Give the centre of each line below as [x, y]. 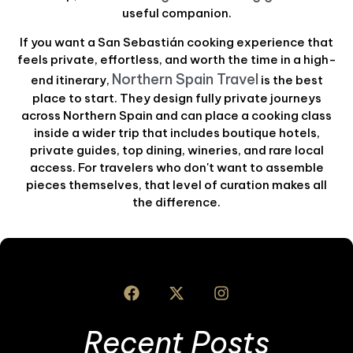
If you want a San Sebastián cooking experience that [176, 42]
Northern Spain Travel [185, 79]
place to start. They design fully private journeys [176, 98]
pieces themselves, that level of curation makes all [176, 184]
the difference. [176, 202]
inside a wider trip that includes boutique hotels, [176, 132]
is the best [290, 80]
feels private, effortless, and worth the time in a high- [176, 59]
